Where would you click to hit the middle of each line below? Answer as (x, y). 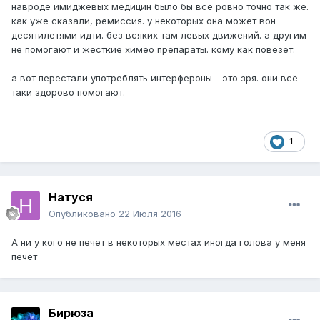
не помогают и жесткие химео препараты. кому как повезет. (153, 50)
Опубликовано (84, 214)
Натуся (71, 197)
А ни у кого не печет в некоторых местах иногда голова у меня (159, 242)
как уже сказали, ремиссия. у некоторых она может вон (144, 21)
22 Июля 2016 (150, 214)
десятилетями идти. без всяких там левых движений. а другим (159, 35)
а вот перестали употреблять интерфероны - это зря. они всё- (157, 78)
